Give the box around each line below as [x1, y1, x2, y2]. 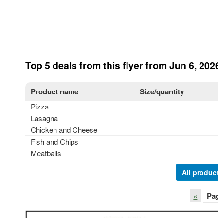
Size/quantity [140, 86, 184, 97]
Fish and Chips [31, 136, 79, 146]
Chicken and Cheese [31, 124, 98, 135]
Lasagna [31, 112, 58, 123]
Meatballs [31, 147, 62, 158]
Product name [31, 86, 79, 97]
